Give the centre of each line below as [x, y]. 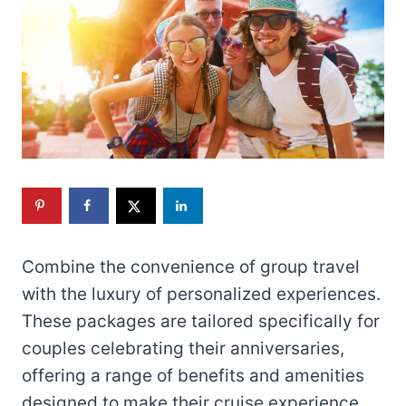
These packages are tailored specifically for [201, 321]
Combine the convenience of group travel [191, 266]
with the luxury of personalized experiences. [201, 294]
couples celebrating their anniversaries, [183, 348]
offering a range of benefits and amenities [193, 375]
